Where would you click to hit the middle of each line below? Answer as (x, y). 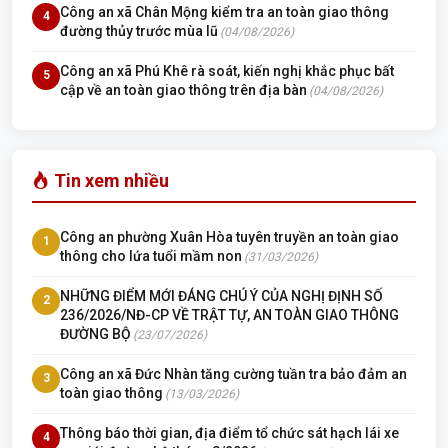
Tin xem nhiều (109, 180)
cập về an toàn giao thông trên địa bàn (183, 89)
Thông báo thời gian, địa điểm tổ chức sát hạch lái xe (229, 432)
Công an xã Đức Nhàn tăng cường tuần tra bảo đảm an (233, 373)
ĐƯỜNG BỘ (95, 333)
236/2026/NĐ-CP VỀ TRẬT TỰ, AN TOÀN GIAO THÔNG (229, 314)
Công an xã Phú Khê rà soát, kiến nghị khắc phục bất (227, 70)
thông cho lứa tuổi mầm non (151, 255)
